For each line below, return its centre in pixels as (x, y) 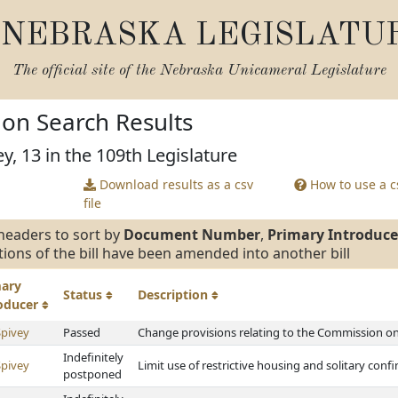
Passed (82, 332)
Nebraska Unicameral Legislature (273, 71)
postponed (92, 374)
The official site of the (86, 71)
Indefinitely (93, 357)
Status (84, 295)
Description (175, 295)
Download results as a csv (174, 184)
